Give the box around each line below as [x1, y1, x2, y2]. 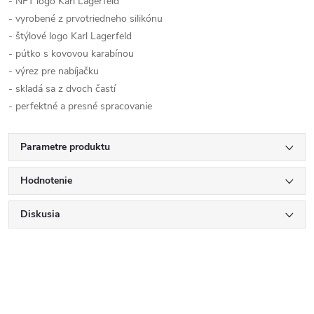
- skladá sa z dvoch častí [8, 82, 116, 95]
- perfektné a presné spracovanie [8, 100, 152, 113]
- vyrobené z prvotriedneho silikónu [8, 12, 163, 25]
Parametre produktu [20, 140, 110, 153]
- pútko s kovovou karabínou [8, 47, 134, 60]
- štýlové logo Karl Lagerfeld [8, 29, 132, 43]
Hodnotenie [20, 174, 72, 187]
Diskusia [20, 207, 60, 221]
